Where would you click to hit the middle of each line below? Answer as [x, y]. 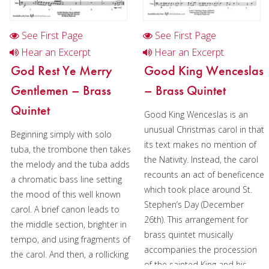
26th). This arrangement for [196, 219]
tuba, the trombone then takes [71, 149]
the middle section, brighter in [69, 224]
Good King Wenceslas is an [196, 114]
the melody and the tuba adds [71, 164]
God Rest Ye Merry [62, 71]
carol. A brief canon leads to [65, 209]
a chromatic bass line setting [67, 179]
